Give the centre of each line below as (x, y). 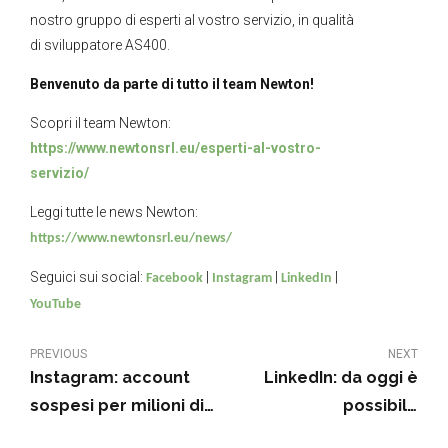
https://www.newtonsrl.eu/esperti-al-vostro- (175, 148)
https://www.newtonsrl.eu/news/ (131, 239)
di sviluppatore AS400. (100, 45)
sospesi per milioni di (117, 406)
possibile (380, 406)
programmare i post (334, 434)
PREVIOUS (58, 354)
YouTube (55, 305)
